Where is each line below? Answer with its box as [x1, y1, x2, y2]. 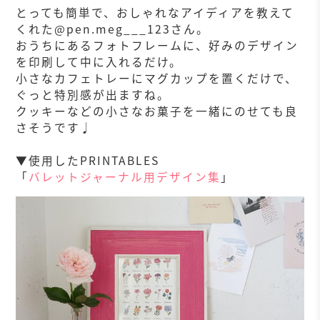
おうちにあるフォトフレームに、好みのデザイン [16, 36, 299, 54]
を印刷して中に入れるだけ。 [16, 53, 183, 70]
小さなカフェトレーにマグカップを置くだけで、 [16, 69, 299, 86]
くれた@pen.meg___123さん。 [16, 20, 210, 37]
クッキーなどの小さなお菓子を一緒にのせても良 [16, 102, 299, 119]
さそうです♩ [16, 119, 94, 136]
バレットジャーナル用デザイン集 [29, 168, 221, 185]
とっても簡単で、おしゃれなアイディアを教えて [16, 4, 295, 21]
